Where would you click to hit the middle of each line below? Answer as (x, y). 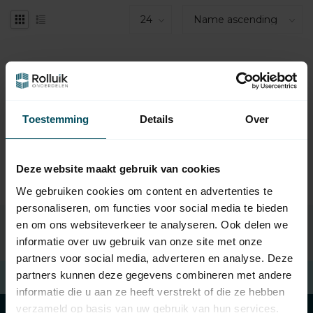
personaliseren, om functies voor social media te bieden (152, 208)
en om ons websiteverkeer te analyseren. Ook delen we (152, 224)
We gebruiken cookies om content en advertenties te (144, 191)
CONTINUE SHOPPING (156, 106)
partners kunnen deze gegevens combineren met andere (154, 275)
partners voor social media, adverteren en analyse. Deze (155, 258)
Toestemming (56, 119)
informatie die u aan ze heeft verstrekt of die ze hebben (150, 291)
